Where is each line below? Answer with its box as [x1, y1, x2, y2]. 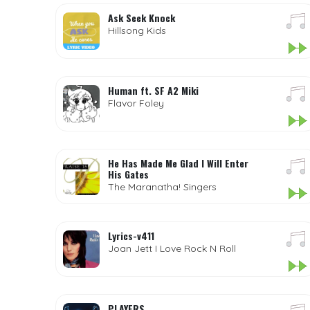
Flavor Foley [107, 97, 164, 109]
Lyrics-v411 [107, 228, 154, 243]
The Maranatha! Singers [107, 181, 217, 193]
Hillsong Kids [107, 24, 166, 37]
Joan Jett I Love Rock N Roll [107, 242, 236, 255]
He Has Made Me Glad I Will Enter [107, 156, 248, 170]
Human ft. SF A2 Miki [107, 83, 199, 98]
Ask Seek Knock [107, 10, 175, 25]
